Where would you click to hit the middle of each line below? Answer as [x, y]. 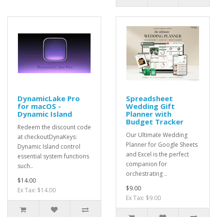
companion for [147, 164]
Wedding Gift [150, 106]
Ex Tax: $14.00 [37, 190]
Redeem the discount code [54, 127]
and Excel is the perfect [157, 154]
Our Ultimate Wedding [157, 135]
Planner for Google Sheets [162, 145]
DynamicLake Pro [49, 98]
